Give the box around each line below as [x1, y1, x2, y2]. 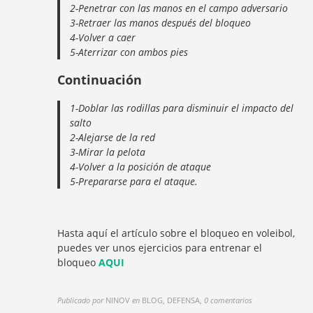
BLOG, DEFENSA [142, 294, 201, 305]
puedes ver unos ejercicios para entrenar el [57, 240, 263, 254]
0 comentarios [204, 294, 253, 305]
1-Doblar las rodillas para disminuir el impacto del [70, 101, 294, 115]
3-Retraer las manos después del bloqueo [70, 15, 252, 29]
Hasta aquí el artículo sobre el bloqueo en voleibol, [57, 226, 296, 240]
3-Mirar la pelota [70, 145, 146, 159]
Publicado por [57, 294, 104, 305]
